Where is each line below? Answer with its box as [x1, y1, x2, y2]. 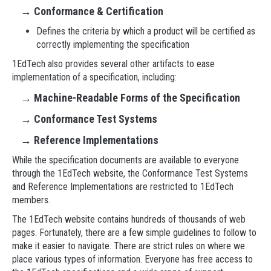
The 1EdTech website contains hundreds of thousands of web [12, 214, 246, 225]
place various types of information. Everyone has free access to [12, 253, 253, 265]
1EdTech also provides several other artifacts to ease [12, 58, 215, 70]
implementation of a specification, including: [12, 71, 177, 83]
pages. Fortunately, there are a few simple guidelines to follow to [12, 227, 256, 238]
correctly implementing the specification [36, 39, 189, 50]
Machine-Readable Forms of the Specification [34, 91, 240, 104]
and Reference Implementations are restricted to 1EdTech [12, 181, 233, 192]
